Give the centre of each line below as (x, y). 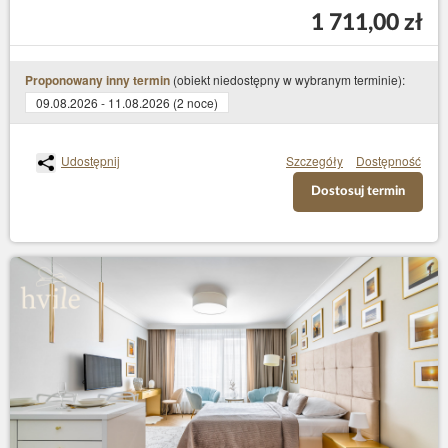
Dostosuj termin (358, 191)
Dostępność (388, 160)
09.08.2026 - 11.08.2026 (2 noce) (127, 102)
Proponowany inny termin (97, 80)
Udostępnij (90, 160)
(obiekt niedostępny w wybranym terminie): (287, 79)
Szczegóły (314, 160)
